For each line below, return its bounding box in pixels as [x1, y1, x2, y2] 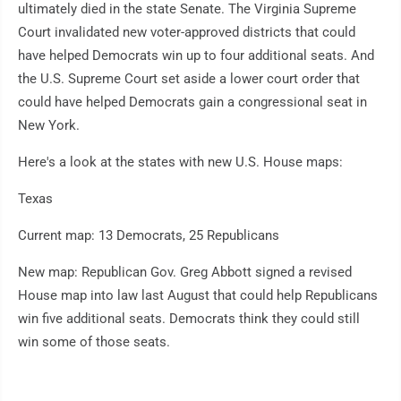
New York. [18, 117, 80, 134]
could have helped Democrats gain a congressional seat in [18, 94, 367, 111]
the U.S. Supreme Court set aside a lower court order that [18, 71, 360, 88]
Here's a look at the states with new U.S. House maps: [18, 154, 343, 171]
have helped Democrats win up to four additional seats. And [18, 47, 374, 64]
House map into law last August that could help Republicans [18, 287, 378, 304]
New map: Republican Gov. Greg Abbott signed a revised [18, 264, 352, 281]
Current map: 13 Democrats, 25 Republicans [18, 227, 279, 244]
